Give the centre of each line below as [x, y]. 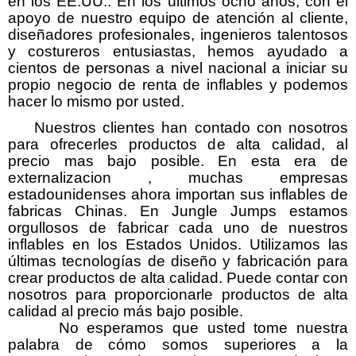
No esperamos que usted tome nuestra [178, 327]
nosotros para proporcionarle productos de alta [178, 294]
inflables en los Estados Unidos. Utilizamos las [178, 244]
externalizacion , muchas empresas [178, 177]
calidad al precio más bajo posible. [126, 311]
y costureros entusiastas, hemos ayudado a [178, 51]
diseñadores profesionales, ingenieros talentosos [178, 34]
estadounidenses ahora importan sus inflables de [178, 194]
